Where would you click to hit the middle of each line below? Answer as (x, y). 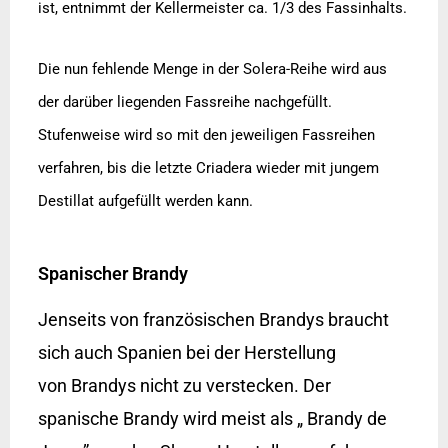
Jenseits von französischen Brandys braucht (213, 320)
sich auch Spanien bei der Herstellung (186, 353)
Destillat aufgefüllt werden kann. (145, 201)
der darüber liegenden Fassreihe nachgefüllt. (184, 102)
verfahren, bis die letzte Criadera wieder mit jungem (208, 168)
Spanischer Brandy (112, 274)
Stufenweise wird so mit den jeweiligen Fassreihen (206, 135)
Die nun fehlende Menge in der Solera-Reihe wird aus (212, 69)
